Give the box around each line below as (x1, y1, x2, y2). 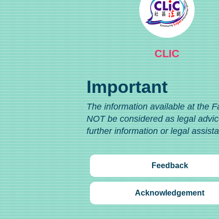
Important (87, 77, 168, 97)
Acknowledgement (135, 189, 205, 197)
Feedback (151, 161, 188, 170)
